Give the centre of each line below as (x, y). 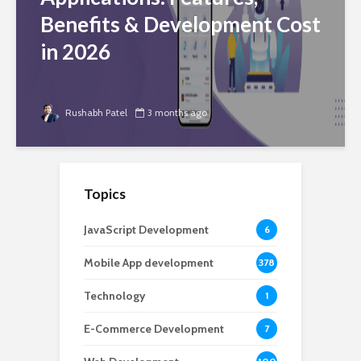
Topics (105, 193)
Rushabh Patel (95, 112)
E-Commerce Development (154, 328)
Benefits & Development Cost (180, 24)
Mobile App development (149, 262)
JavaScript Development (146, 229)
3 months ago (177, 112)
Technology (115, 295)
